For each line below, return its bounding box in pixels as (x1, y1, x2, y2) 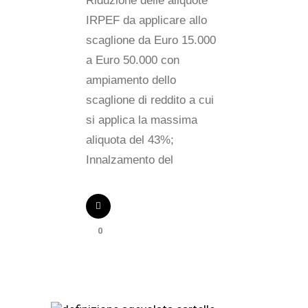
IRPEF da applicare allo (86, 14, 207, 27)
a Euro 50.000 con (86, 54, 179, 67)
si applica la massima (86, 113, 197, 126)
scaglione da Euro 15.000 (86, 34, 216, 47)
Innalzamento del (86, 153, 173, 166)
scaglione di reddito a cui (86, 93, 214, 107)
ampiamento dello (86, 74, 176, 87)
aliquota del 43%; (86, 133, 174, 146)
